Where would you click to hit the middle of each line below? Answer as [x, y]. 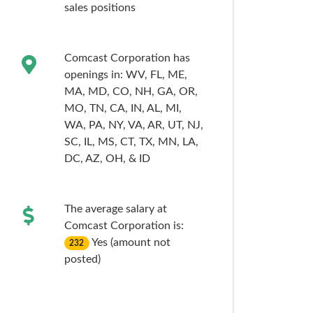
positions [113, 8]
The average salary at [115, 209]
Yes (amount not [131, 242]
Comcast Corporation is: [124, 226]
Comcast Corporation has [127, 58]
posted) [82, 259]
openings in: [95, 75]
